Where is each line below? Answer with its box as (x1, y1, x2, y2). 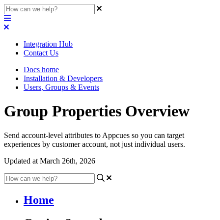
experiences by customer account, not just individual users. (4, 139, 185, 148)
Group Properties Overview (4, 102, 190, 120)
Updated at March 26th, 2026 (4, 156, 95, 165)
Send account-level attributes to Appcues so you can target (4, 131, 184, 139)
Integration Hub (24, 40, 73, 48)
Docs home (24, 65, 59, 74)
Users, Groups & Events (24, 83, 99, 91)
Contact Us (24, 49, 58, 57)
